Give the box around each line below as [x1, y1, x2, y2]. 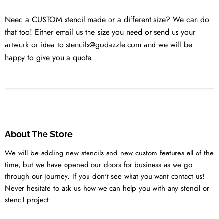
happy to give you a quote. [5, 52, 96, 63]
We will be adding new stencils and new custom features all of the [5, 148, 214, 158]
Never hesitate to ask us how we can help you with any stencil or [5, 183, 209, 194]
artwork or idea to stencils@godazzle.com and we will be [5, 39, 192, 50]
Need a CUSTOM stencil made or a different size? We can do [5, 14, 209, 25]
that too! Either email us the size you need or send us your [5, 26, 195, 38]
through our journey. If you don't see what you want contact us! [5, 171, 205, 182]
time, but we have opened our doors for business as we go [5, 159, 192, 170]
